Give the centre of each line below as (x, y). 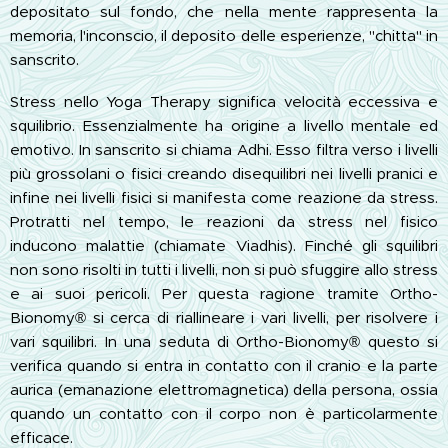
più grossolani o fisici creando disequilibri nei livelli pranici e (224, 173)
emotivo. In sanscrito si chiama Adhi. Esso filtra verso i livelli (224, 149)
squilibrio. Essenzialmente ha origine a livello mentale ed (224, 125)
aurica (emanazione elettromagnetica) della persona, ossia (224, 389)
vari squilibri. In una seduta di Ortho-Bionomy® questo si (224, 341)
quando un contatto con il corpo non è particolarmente (224, 413)
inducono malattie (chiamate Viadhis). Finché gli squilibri (224, 245)
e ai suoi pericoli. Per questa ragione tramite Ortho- (224, 293)
